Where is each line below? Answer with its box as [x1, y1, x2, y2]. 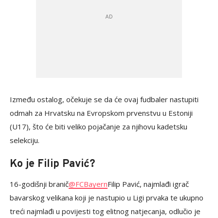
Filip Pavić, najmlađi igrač [108, 179, 189, 189]
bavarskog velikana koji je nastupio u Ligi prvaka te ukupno [10, 193, 203, 203]
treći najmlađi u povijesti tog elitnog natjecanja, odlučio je [10, 206, 200, 217]
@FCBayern [69, 179, 108, 189]
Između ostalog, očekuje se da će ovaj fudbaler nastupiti [10, 94, 199, 105]
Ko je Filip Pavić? [10, 158, 95, 171]
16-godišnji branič [10, 179, 69, 189]
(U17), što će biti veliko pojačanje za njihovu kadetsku [10, 122, 187, 132]
